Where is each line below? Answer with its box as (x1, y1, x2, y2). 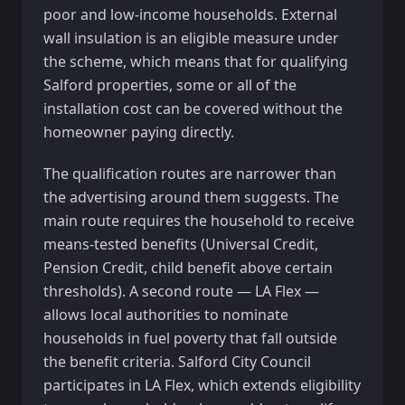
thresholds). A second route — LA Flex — (43, 281, 319, 301)
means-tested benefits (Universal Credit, (43, 234, 318, 254)
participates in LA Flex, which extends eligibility (43, 375, 361, 395)
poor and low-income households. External (43, 5, 337, 24)
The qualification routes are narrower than (43, 164, 336, 184)
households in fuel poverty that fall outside (43, 328, 337, 348)
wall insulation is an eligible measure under (43, 28, 339, 48)
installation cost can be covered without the (43, 99, 343, 118)
